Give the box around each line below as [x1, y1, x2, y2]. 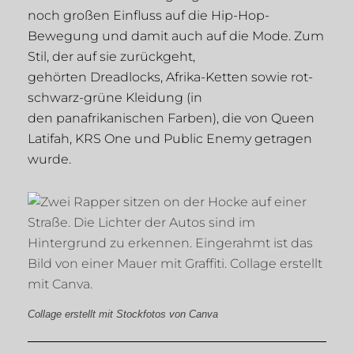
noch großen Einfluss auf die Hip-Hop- [28, 8, 269, 24]
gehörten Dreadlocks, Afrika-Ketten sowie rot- [28, 70, 313, 85]
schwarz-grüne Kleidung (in [28, 90, 202, 106]
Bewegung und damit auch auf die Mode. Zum [28, 28, 324, 44]
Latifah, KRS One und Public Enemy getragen [28, 131, 312, 147]
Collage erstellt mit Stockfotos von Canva [28, 308, 218, 321]
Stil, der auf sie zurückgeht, [28, 49, 195, 65]
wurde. [28, 152, 71, 168]
